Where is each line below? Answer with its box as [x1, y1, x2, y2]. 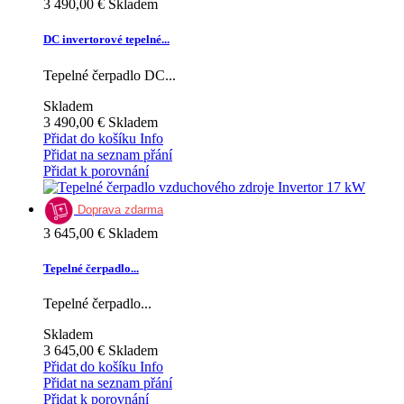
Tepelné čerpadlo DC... [43, 67, 176, 83]
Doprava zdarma [78, 202, 163, 216]
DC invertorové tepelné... [43, 32, 170, 47]
